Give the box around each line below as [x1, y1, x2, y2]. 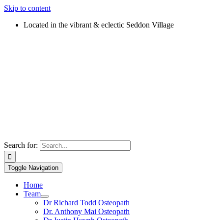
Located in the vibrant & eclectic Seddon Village [24, 21, 174, 29]
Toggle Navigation [8, 164, 58, 171]
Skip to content [4, 4, 51, 12]
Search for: [4, 141, 38, 149]
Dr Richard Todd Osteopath [43, 198, 130, 207]
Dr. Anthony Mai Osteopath [43, 207, 130, 216]
